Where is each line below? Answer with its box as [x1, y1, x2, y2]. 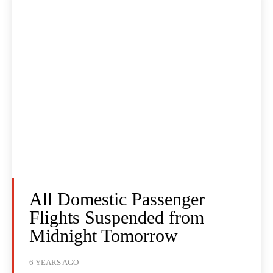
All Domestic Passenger [29, 189, 205, 210]
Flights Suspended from [29, 207, 204, 228]
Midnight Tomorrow [29, 225, 178, 246]
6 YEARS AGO [29, 258, 79, 268]
